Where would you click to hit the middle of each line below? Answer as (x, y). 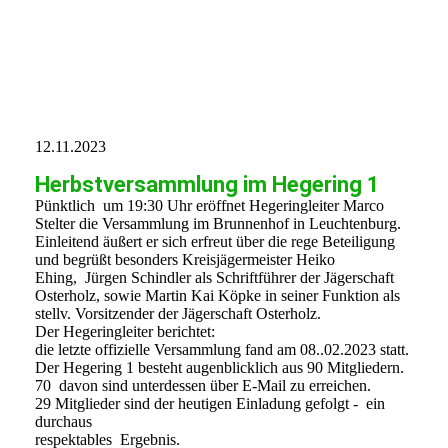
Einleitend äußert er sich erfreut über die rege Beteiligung (215, 242)
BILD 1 (60, 18)
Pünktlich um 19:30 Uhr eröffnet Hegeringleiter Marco (209, 206)
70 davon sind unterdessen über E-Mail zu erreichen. (203, 386)
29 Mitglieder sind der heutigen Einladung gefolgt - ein (210, 404)
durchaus (63, 422)
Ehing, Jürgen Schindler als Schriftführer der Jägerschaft (214, 278)
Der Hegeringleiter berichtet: (125, 332)
